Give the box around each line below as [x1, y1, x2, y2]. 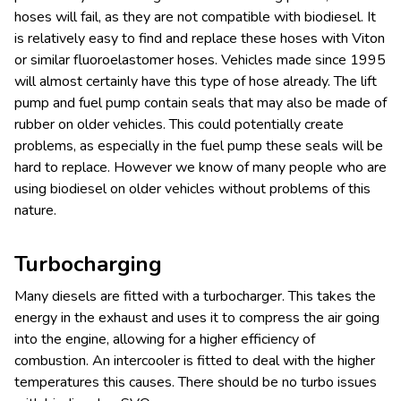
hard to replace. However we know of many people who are [14, 157, 387, 177]
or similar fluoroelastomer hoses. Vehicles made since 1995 [14, 49, 386, 70]
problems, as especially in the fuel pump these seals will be [14, 135, 383, 156]
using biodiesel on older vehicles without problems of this [14, 178, 371, 199]
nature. [14, 200, 56, 220]
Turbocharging [14, 249, 162, 278]
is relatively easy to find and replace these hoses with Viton [14, 28, 385, 48]
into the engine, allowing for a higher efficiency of [14, 328, 315, 349]
